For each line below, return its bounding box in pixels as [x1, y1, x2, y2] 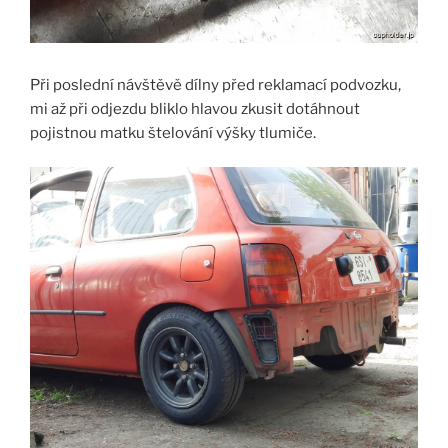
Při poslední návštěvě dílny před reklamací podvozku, [30, 75, 401, 94]
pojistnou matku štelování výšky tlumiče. [30, 123, 316, 142]
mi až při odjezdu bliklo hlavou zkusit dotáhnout [30, 99, 360, 118]
